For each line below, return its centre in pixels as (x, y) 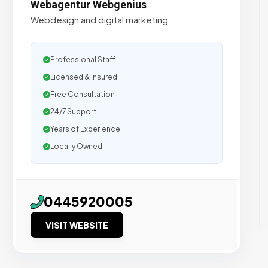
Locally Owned (76, 146)
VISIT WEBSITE (77, 225)
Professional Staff (83, 60)
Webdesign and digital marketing (99, 20)
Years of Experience (85, 129)
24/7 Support (73, 112)
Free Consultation (83, 94)
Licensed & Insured (84, 77)
